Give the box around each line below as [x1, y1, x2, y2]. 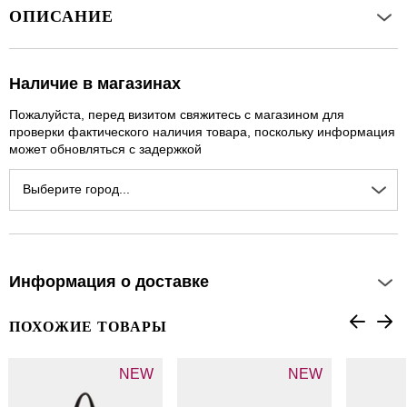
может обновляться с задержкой [9, 142, 202, 157]
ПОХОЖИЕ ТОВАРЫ [9, 318, 167, 335]
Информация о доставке [9, 273, 209, 291]
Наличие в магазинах [9, 74, 181, 94]
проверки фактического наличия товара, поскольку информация [9, 124, 395, 140]
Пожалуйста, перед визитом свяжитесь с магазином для [9, 107, 344, 123]
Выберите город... [23, 182, 130, 197]
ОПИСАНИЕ [9, 7, 114, 26]
